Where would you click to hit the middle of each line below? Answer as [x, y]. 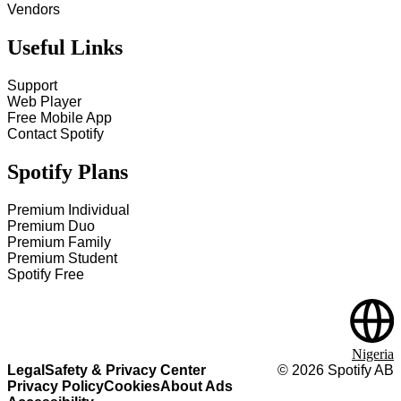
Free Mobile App [60, 118]
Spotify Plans [68, 172]
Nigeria [373, 354]
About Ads [196, 386]
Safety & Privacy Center [125, 370]
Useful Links [65, 48]
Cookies [132, 386]
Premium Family [59, 242]
